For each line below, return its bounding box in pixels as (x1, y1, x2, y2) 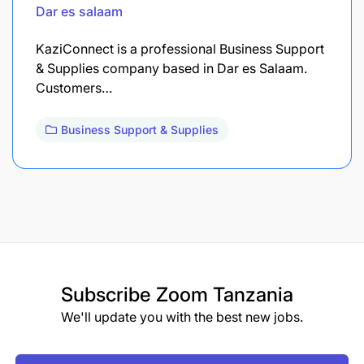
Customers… (36, 79, 112, 96)
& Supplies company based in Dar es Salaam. (36, 59, 307, 76)
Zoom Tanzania (156, 282, 293, 306)
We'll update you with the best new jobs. (61, 308, 303, 325)
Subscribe (61, 282, 156, 306)
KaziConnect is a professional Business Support (36, 40, 324, 57)
